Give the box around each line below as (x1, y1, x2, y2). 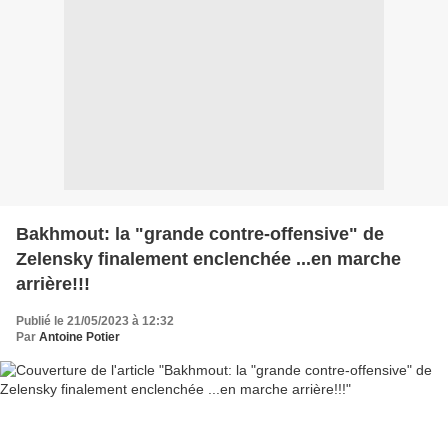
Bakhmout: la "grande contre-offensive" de (16, 223, 384, 244)
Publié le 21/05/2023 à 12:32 (16, 313, 174, 328)
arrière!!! (16, 273, 90, 294)
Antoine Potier (39, 329, 120, 344)
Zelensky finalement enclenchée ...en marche (16, 248, 401, 269)
